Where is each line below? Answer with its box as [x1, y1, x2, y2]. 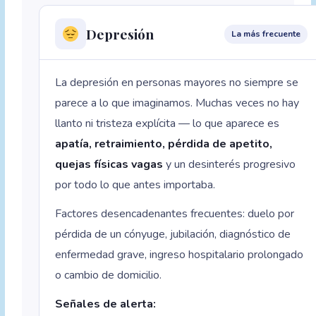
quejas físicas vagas [55, 157, 164, 173]
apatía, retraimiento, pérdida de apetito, [55, 136, 273, 152]
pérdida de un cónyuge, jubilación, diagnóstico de [55, 226, 291, 243]
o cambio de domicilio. [55, 267, 162, 284]
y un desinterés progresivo [163, 157, 296, 173]
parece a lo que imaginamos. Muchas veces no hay [55, 95, 300, 111]
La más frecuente [231, 28, 301, 39]
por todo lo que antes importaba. [55, 177, 216, 193]
